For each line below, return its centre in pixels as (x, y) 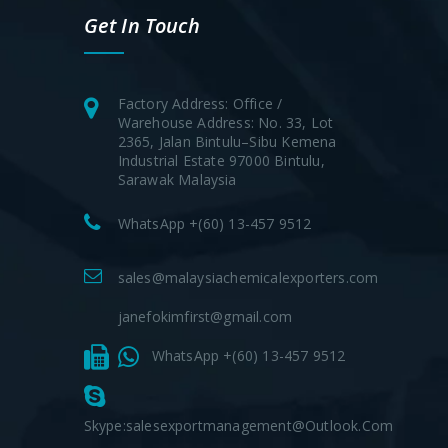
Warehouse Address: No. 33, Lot (225, 122)
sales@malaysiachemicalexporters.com (248, 278)
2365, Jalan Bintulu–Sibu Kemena (227, 141)
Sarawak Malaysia (177, 179)
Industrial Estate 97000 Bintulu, (221, 160)
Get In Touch (141, 26)
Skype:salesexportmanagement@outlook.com (238, 426)
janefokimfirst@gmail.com (205, 317)
